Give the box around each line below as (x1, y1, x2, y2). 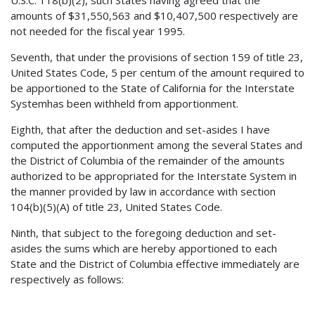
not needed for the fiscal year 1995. (11, 23, 185, 38)
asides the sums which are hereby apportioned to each (11, 240, 277, 255)
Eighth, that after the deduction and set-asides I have (11, 122, 270, 136)
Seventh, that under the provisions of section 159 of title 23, (11, 49, 303, 64)
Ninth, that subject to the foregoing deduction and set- (11, 225, 276, 240)
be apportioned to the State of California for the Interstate (11, 80, 295, 95)
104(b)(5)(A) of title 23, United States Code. (11, 199, 222, 214)
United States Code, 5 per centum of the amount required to (11, 65, 304, 79)
